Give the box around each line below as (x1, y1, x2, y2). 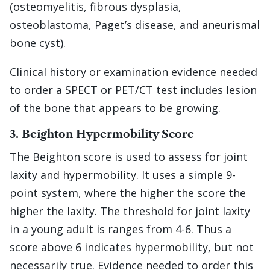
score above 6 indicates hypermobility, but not (10, 240, 254, 255)
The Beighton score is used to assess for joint (10, 149, 248, 165)
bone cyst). (10, 36, 66, 51)
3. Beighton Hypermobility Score (10, 128, 194, 142)
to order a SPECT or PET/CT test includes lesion (10, 83, 257, 98)
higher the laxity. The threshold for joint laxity (10, 204, 250, 219)
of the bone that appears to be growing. (10, 101, 221, 116)
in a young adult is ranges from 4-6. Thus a (10, 222, 231, 237)
